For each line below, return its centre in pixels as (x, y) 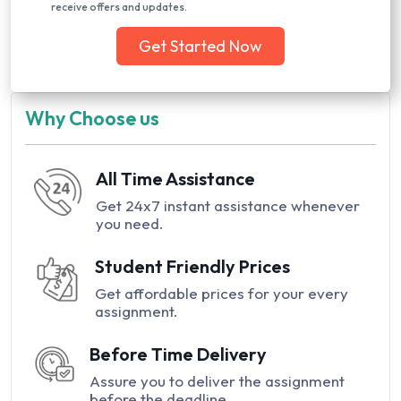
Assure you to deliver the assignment (217, 381)
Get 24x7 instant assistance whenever (227, 205)
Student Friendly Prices (192, 266)
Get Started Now (200, 46)
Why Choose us (92, 118)
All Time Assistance (175, 179)
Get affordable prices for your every (222, 293)
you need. (129, 223)
